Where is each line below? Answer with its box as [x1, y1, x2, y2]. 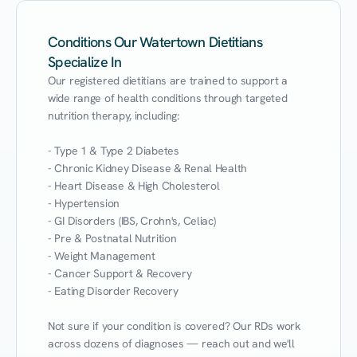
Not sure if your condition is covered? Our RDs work [48, 319, 300, 333]
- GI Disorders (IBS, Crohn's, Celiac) [48, 214, 216, 228]
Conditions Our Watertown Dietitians [48, 33, 262, 51]
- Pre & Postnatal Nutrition [48, 231, 177, 245]
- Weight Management [48, 249, 155, 263]
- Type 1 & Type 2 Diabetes [48, 143, 179, 158]
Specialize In [48, 53, 122, 71]
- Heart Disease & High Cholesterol [48, 178, 220, 193]
